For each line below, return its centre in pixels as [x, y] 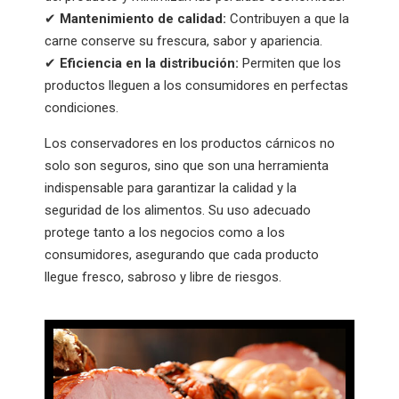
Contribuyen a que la [288, 18]
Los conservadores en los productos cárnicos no [190, 143]
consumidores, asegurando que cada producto [182, 254]
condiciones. [81, 107]
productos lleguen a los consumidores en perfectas [196, 85]
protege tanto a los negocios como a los [165, 232]
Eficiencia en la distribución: [149, 63]
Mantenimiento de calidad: [143, 18]
